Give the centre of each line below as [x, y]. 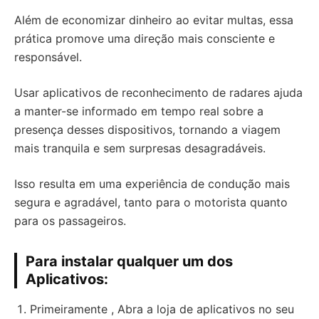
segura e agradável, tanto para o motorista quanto [151, 202]
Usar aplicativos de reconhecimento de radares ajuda [158, 93]
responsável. [48, 57]
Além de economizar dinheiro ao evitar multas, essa [154, 20]
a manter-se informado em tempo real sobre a [139, 111]
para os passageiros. [70, 221]
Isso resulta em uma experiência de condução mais [152, 184]
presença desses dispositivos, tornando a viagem [147, 130]
